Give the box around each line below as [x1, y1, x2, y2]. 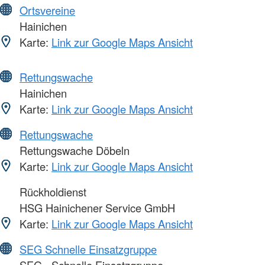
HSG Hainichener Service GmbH [17, 199, 175, 215]
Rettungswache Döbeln [17, 142, 130, 158]
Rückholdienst [17, 183, 86, 199]
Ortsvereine [20, 2, 75, 18]
